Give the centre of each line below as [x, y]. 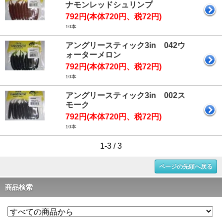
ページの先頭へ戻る [186, 167]
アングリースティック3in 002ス [125, 96]
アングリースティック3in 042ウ [125, 46]
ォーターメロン [93, 55]
